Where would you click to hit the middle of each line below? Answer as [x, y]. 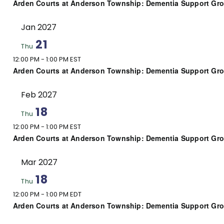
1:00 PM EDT [64, 194]
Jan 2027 [39, 27]
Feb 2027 [39, 94]
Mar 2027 [39, 162]
